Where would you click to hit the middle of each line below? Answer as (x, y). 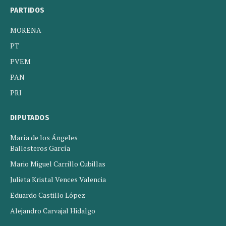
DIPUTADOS (30, 117)
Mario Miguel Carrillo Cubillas (58, 163)
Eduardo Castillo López (48, 195)
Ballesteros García (40, 148)
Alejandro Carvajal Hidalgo (53, 210)
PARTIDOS (27, 10)
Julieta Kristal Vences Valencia (58, 179)
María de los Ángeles (44, 137)
